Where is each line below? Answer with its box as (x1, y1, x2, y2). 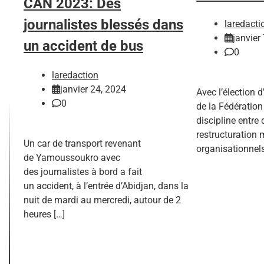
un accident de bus (24, 38, 143, 55)
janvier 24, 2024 (60, 84, 126, 95)
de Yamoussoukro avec (24, 152, 120, 164)
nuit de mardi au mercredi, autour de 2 (24, 194, 181, 206)
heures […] (24, 209, 65, 220)
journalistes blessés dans (24, 16, 183, 34)
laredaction (52, 70, 98, 81)
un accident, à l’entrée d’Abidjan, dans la (24, 180, 189, 192)
